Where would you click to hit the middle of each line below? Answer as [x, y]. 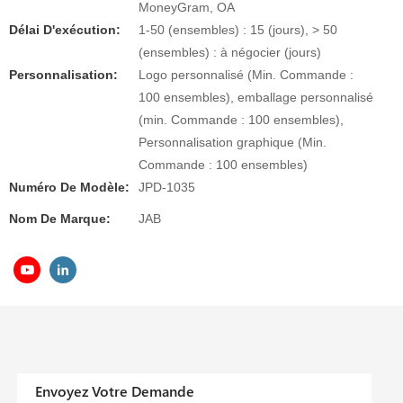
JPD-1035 [167, 187]
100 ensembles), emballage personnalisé [256, 97]
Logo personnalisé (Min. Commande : [246, 75]
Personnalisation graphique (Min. [233, 142]
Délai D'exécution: [65, 30]
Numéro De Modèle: [69, 187]
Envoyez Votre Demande [115, 391]
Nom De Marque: [60, 219]
